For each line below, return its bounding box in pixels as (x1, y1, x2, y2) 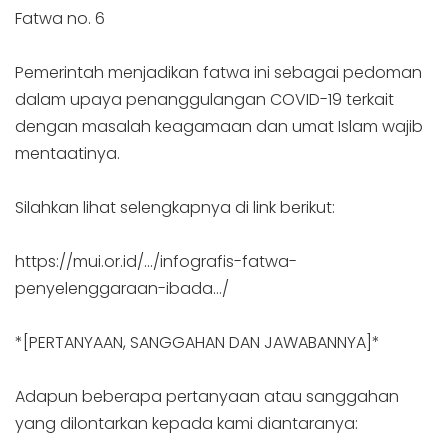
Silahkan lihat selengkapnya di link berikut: (15, 195, 335, 219)
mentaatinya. (15, 141, 120, 165)
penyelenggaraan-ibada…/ (15, 277, 229, 301)
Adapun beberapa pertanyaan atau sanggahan (15, 385, 399, 409)
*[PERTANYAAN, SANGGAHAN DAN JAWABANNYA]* (15, 331, 380, 355)
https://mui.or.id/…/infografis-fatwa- (15, 250, 297, 274)
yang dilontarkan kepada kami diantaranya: (15, 412, 358, 436)
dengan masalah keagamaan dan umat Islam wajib (15, 114, 423, 138)
